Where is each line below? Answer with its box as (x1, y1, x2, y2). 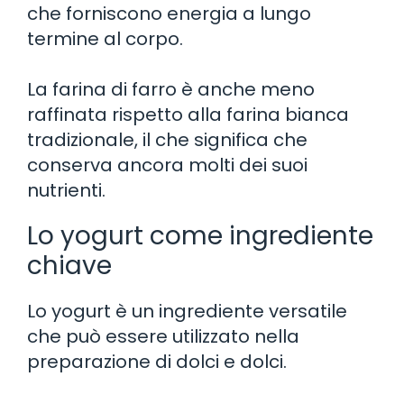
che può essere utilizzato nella (27, 323, 299, 349)
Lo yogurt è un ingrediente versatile (27, 298, 347, 324)
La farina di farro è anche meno (27, 76, 315, 102)
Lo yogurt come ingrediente (27, 217, 373, 253)
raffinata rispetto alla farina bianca (27, 101, 349, 127)
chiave (27, 247, 112, 283)
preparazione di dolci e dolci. (27, 348, 287, 374)
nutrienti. (27, 177, 106, 203)
